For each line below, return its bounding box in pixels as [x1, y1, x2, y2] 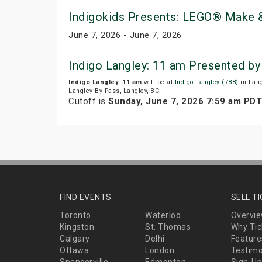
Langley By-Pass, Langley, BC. [68, 87, 161, 95]
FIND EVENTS [60, 192, 112, 202]
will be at [142, 78, 175, 87]
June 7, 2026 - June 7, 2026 [68, 30, 182, 41]
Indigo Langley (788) [174, 78, 239, 87]
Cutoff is [68, 96, 108, 107]
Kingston [60, 222, 94, 232]
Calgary [60, 234, 90, 244]
